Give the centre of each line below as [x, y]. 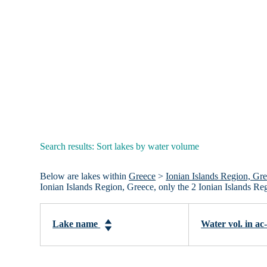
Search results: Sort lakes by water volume [120, 146]
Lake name [77, 224]
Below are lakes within [85, 176]
